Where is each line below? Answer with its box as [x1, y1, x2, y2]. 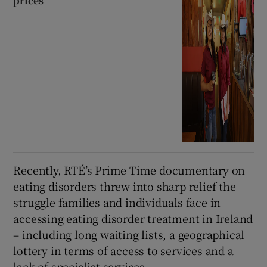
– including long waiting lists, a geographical [13, 226, 245, 243]
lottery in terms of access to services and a [13, 243, 234, 259]
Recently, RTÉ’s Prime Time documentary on [13, 162, 246, 178]
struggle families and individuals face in [13, 194, 221, 210]
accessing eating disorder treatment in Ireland [13, 210, 253, 226]
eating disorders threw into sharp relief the [13, 178, 236, 194]
